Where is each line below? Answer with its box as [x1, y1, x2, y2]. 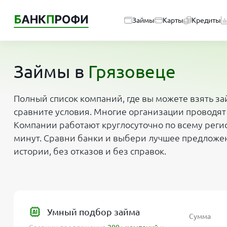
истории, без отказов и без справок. [14, 146, 166, 156]
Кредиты [192, 16, 221, 24]
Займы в [14, 61, 88, 82]
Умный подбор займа [47, 207, 140, 217]
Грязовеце [88, 61, 176, 82]
